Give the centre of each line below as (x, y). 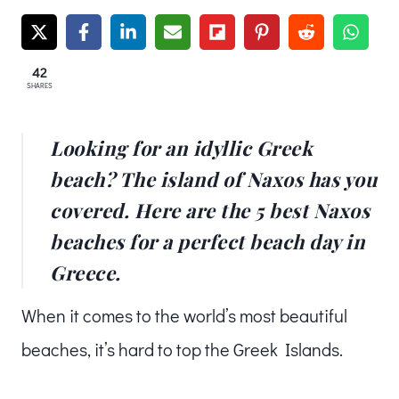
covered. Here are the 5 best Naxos (210, 210)
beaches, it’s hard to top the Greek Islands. (184, 349)
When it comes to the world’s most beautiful (184, 315)
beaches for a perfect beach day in (208, 241)
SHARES (39, 85)
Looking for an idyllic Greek (181, 147)
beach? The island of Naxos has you (213, 179)
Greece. (85, 272)
